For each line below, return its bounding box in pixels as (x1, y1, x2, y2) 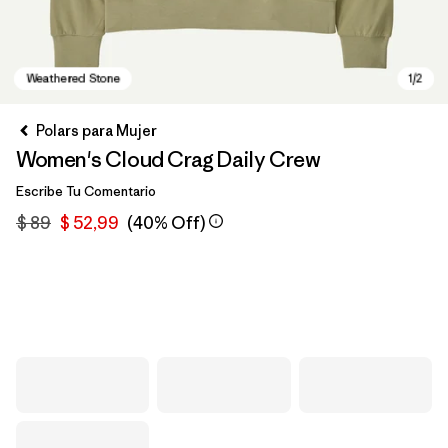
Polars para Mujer (36, 121, 157, 140)
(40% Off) (127, 212, 205, 234)
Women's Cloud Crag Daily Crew (16, 146, 321, 173)
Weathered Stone (37, 293, 172, 314)
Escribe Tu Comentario (16, 183, 156, 200)
